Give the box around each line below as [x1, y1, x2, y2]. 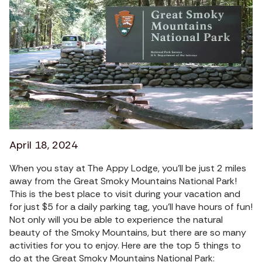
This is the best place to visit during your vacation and [9, 187, 240, 200]
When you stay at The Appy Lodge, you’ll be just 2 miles [9, 161, 246, 174]
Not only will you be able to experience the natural [9, 213, 223, 226]
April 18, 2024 [9, 137, 78, 152]
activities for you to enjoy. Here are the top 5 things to [9, 239, 241, 251]
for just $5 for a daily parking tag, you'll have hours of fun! [9, 200, 253, 213]
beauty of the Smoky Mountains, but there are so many [9, 226, 246, 239]
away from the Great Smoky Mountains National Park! [9, 174, 237, 187]
